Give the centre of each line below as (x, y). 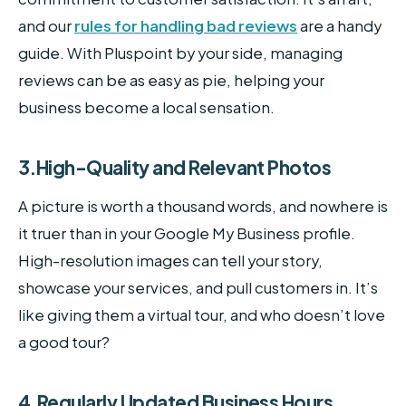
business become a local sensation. (146, 108)
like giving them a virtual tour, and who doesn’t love (202, 314)
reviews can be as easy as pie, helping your (171, 81)
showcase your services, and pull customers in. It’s (198, 287)
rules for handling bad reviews (186, 26)
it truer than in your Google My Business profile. (187, 233)
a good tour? (64, 342)
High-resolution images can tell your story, (170, 260)
